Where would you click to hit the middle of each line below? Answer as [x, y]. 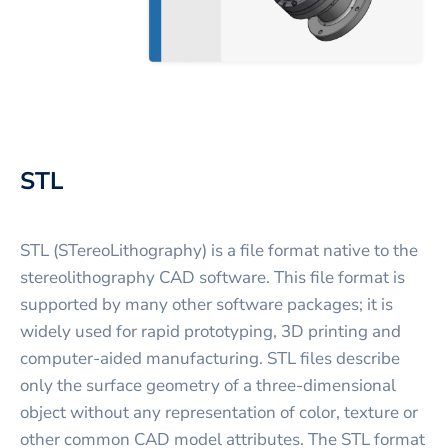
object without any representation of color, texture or [219, 412]
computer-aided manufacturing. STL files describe [210, 358]
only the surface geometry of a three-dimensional [208, 385]
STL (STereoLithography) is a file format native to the [219, 250]
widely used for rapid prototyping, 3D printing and [210, 331]
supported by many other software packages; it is [206, 304]
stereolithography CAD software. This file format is [212, 277]
